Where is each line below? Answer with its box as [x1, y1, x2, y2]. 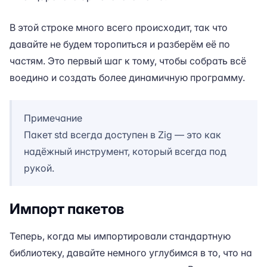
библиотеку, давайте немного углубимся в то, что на [10, 247, 252, 259]
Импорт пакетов [10, 200, 124, 218]
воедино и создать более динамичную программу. [10, 72, 245, 83]
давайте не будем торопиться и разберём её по [10, 38, 230, 50]
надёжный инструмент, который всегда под [24, 145, 226, 157]
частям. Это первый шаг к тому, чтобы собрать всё [10, 55, 246, 67]
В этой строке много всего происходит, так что [10, 21, 228, 33]
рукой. [24, 162, 54, 174]
